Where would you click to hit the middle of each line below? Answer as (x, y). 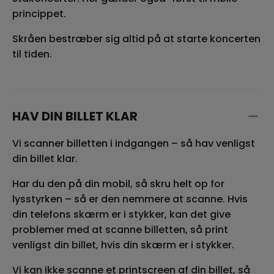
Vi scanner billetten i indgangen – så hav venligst (134, 143)
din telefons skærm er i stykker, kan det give (121, 214)
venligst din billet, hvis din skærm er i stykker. (123, 245)
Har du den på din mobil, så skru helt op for (118, 183)
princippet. (39, 13)
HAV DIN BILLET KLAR (75, 116)
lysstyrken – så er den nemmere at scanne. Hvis (130, 199)
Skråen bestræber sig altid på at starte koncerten (136, 39)
